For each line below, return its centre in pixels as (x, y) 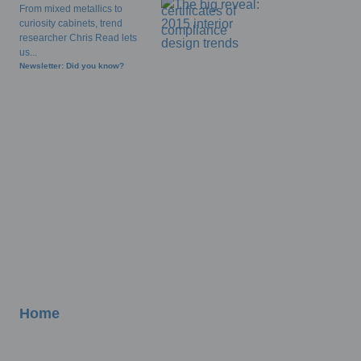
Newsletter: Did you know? (72, 66)
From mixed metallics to (71, 9)
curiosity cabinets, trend (71, 23)
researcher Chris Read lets (78, 38)
